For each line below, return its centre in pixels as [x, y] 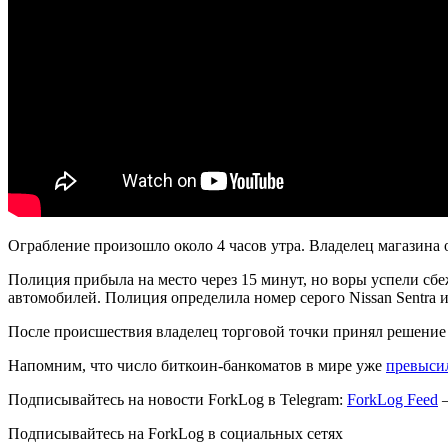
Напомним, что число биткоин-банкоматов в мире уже [197, 365]
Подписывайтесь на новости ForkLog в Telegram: [177, 399]
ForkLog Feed [392, 399]
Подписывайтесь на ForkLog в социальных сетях [175, 433]
